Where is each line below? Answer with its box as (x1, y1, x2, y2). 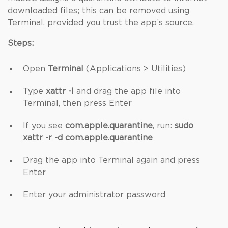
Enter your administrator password (23, 191, 165, 199)
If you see (23, 122, 65, 130)
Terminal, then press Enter (23, 99, 132, 107)
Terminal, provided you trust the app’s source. (8, 19, 194, 27)
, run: (153, 122, 175, 130)
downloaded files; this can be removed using (8, 7, 189, 15)
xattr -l (46, 87, 74, 95)
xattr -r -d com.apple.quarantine (23, 134, 153, 142)
